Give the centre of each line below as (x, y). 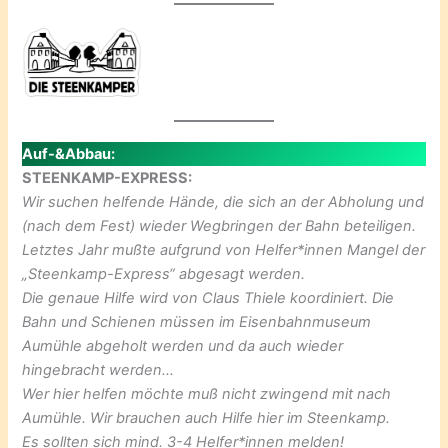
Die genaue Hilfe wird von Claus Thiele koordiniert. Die (208, 298)
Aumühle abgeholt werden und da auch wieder (183, 346)
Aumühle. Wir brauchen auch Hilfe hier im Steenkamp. (206, 418)
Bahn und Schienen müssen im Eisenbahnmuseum (197, 322)
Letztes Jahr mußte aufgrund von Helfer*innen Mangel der (224, 250)
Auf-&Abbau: (69, 154)
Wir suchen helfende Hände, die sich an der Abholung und (223, 202)
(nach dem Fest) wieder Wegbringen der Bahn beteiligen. (219, 226)
